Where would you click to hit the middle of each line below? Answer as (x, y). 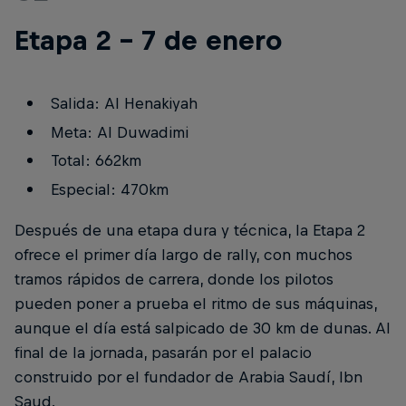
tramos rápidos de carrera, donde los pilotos (174, 280)
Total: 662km (96, 161)
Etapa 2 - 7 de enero (148, 40)
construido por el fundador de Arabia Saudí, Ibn (188, 377)
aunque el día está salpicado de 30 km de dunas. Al (203, 329)
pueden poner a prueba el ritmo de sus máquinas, (196, 304)
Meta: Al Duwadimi (119, 132)
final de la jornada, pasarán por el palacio (163, 353)
